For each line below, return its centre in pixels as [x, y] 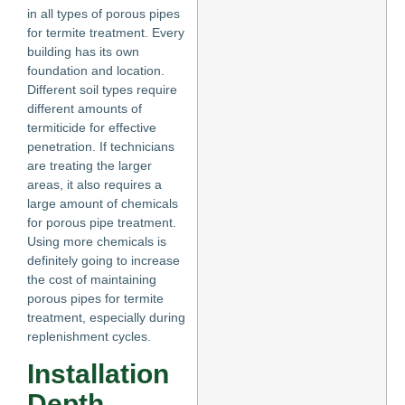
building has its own [83, 51]
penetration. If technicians [101, 146]
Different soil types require [102, 89]
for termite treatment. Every [106, 32]
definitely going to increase [104, 260]
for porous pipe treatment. [102, 222]
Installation [98, 374]
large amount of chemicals [103, 203]
